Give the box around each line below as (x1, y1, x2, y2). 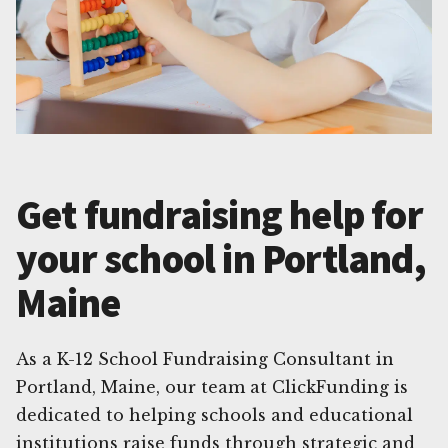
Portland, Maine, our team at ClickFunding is (16, 376, 408, 397)
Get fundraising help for (16, 189, 423, 240)
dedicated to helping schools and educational (16, 404, 413, 425)
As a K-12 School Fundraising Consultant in (16, 348, 394, 369)
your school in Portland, (16, 233, 426, 284)
